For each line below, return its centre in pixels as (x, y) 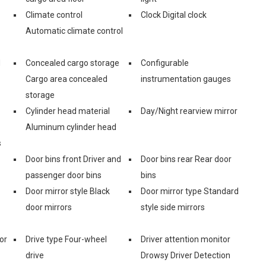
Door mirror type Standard (190, 191)
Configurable (165, 63)
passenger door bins (64, 175)
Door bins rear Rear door (186, 159)
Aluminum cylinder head (71, 127)
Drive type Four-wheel (66, 239)
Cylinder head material (68, 111)
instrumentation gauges (186, 79)
